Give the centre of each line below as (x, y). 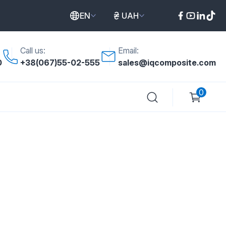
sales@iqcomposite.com (167, 63)
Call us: (33, 50)
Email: (128, 50)
